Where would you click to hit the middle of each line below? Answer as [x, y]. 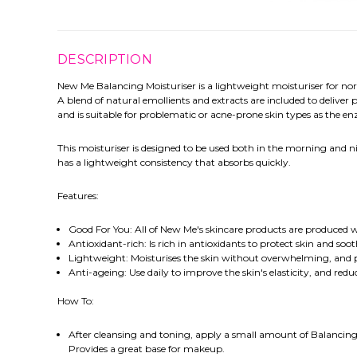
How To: [76, 301]
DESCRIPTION [105, 60]
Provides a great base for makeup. [146, 349]
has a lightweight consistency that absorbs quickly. [174, 163]
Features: [78, 196]
